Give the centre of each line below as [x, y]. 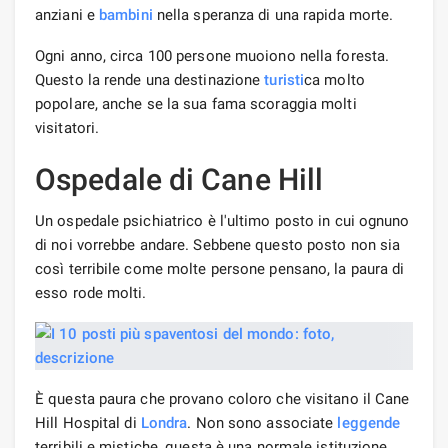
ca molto [334, 79]
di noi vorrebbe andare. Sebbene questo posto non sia [218, 244]
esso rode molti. [91, 292]
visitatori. [67, 127]
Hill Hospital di [88, 422]
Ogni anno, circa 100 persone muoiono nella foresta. [212, 55]
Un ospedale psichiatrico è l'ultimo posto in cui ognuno [222, 220]
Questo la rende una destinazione [150, 79]
